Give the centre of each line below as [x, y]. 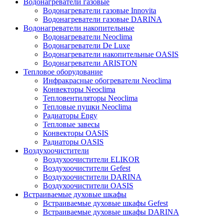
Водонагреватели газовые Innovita [100, 11]
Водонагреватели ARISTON [90, 63]
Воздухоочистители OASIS [88, 186]
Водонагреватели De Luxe [86, 46]
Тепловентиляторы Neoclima [90, 98]
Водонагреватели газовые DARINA [102, 19]
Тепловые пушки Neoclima [87, 107]
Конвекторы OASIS [76, 133]
